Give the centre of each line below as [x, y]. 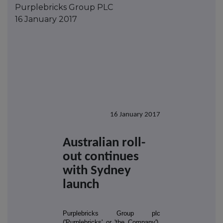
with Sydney [97, 171]
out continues [101, 157]
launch [81, 185]
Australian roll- [104, 143]
